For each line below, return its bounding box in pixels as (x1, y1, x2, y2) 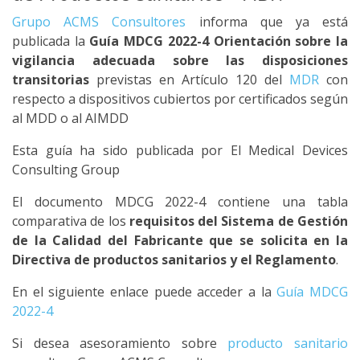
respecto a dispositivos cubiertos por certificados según (12, 90, 348, 108)
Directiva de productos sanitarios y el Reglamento (12, 251, 336, 268)
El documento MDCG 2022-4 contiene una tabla (12, 193, 348, 211)
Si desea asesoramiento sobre (12, 334, 228, 352)
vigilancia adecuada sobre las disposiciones (12, 51, 348, 69)
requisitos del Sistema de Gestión (129, 212, 349, 230)
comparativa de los (12, 212, 129, 230)
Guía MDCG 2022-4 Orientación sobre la (89, 32, 349, 50)
